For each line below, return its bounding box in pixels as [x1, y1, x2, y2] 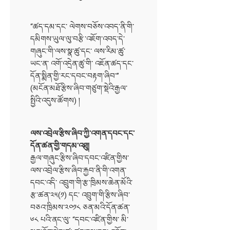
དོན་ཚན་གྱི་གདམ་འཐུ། [30, 141, 90, 150]
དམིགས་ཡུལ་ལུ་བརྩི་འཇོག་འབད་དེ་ [30, 34, 125, 44]
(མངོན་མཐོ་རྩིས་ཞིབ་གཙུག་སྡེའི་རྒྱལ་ [30, 83, 128, 93]
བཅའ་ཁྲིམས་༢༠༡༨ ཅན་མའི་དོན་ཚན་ [30, 202, 130, 212]
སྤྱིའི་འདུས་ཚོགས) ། [30, 95, 81, 105]
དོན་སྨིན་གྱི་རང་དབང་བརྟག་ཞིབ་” [30, 71, 120, 81]
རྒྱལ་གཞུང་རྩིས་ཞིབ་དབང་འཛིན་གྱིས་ [30, 153, 129, 163]
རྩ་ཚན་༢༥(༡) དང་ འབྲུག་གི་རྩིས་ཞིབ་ [30, 190, 130, 200]
